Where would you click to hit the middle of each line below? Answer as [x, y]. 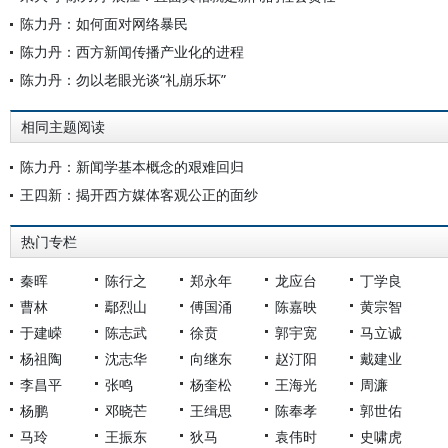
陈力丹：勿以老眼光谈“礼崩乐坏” [123, 79]
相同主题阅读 [63, 127]
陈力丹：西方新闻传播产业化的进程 [132, 51]
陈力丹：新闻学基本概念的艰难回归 [132, 166]
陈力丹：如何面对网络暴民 [104, 23]
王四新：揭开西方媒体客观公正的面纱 [139, 194]
